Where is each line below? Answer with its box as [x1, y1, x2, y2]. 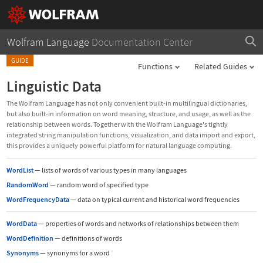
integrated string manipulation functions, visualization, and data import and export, [6, 130, 255, 139]
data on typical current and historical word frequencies [76, 194, 240, 204]
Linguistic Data [6, 77, 102, 96]
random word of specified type [56, 180, 149, 190]
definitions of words [60, 234, 122, 243]
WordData [6, 219, 37, 228]
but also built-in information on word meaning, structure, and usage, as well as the [6, 109, 251, 118]
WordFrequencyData [6, 194, 69, 204]
